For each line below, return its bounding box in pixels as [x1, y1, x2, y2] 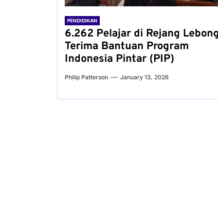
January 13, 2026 [120, 73, 169, 81]
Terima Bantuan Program [65, 40, 189, 53]
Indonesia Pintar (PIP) [65, 53, 174, 66]
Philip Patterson [65, 73, 108, 81]
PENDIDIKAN [67, 18, 97, 23]
